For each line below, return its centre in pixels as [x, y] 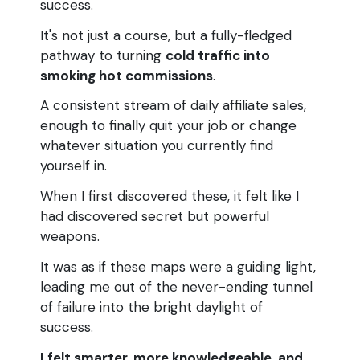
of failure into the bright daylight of [151, 307]
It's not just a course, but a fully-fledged [166, 35]
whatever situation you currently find [157, 146]
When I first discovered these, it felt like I [170, 196]
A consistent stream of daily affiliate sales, [173, 106]
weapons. [72, 237]
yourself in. [74, 166]
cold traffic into [218, 55]
